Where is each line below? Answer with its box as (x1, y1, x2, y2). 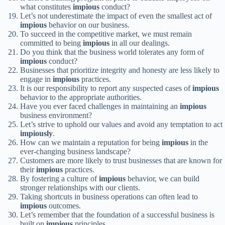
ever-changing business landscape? (20, 147, 131, 156)
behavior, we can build (126, 174, 199, 183)
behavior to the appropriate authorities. (20, 93, 142, 102)
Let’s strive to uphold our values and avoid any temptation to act (20, 120, 222, 129)
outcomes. (47, 201, 81, 210)
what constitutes (20, 3, 73, 12)
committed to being (20, 39, 83, 48)
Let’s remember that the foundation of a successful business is (20, 210, 214, 219)
